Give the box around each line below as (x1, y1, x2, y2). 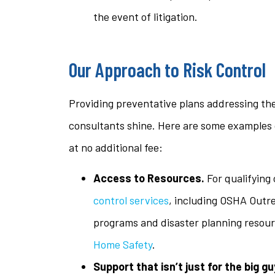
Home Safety (93, 238, 152, 252)
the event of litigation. (93, 10, 198, 24)
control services (93, 193, 169, 207)
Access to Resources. (93, 171, 207, 185)
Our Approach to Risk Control (69, 58, 266, 82)
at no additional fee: (69, 141, 163, 155)
